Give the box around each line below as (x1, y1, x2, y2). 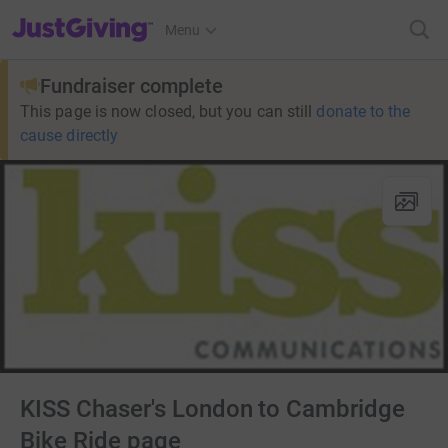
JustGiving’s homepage (11, 9, 156, 25)
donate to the (316, 102, 411, 121)
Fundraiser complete (40, 74, 223, 98)
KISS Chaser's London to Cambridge (20, 394, 406, 423)
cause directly (20, 126, 119, 145)
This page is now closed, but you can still (20, 102, 313, 121)
